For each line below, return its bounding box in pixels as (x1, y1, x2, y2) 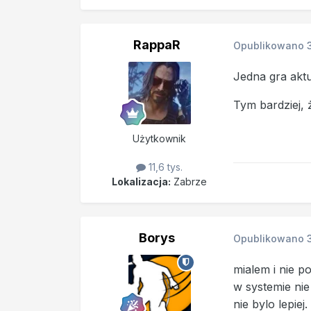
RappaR (133, 37, 180, 52)
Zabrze (171, 175, 208, 187)
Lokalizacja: (112, 175, 171, 187)
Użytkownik (133, 132, 187, 144)
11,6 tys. (146, 160, 183, 173)
